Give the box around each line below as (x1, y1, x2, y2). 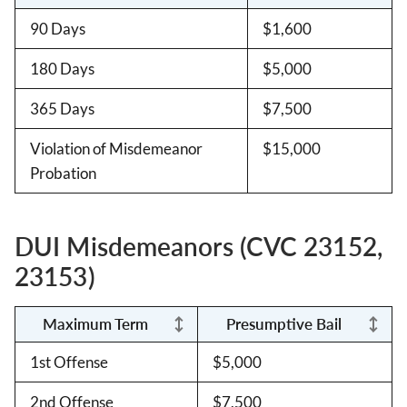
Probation (30, 164, 96, 184)
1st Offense (30, 352, 108, 372)
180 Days (30, 59, 94, 79)
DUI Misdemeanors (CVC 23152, (15, 231, 382, 263)
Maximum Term (43, 314, 148, 334)
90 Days (30, 19, 85, 39)
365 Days (30, 99, 94, 119)
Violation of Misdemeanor (30, 139, 203, 159)
